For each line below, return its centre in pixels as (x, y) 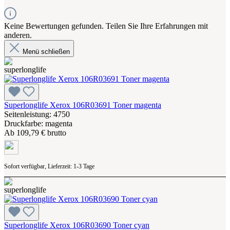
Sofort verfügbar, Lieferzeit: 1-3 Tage (49, 166)
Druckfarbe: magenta (38, 123)
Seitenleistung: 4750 (37, 114)
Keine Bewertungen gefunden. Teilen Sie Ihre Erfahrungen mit (106, 26)
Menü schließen (45, 51)
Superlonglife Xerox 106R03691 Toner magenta (83, 105)
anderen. (18, 35)
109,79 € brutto (41, 132)
